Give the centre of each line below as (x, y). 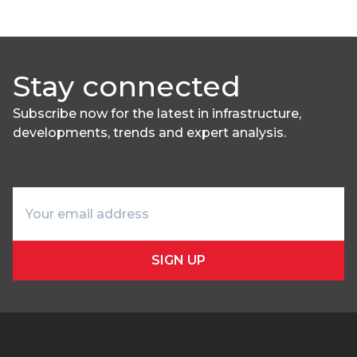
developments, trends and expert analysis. (149, 133)
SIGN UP (178, 260)
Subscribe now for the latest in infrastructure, (157, 114)
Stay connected (127, 86)
